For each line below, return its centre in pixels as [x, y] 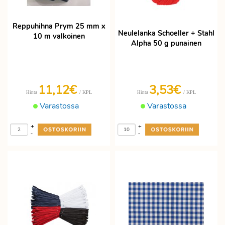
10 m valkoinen [59, 36]
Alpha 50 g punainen [166, 43]
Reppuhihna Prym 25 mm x [59, 26]
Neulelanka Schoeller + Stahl [166, 33]
